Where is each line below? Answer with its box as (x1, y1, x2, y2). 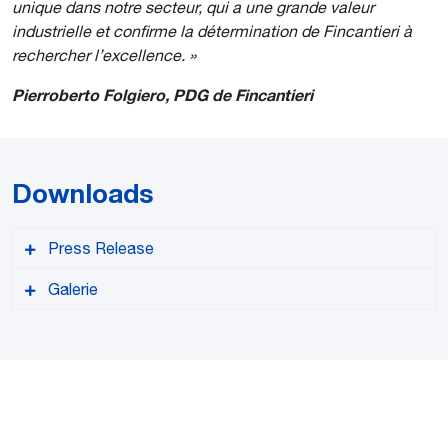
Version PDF (37, 388, 135, 410)
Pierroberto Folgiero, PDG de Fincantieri (12, 84, 313, 104)
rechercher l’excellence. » (12, 45, 196, 64)
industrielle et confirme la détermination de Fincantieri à (12, 21, 412, 40)
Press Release (48, 238, 154, 257)
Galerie (48, 279, 98, 298)
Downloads (12, 176, 154, 209)
